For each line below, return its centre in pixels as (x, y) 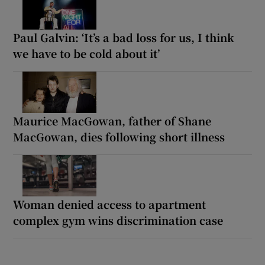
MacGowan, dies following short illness (119, 136)
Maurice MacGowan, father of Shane (112, 120)
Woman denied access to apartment (110, 204)
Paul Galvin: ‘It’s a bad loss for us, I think (124, 37)
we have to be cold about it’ (87, 53)
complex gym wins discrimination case (118, 220)
